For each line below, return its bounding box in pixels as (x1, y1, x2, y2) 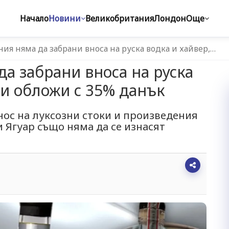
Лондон (154, 13, 186, 24)
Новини (49, 13, 81, 24)
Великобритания (85, 13, 154, 24)
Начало (20, 13, 49, 24)
